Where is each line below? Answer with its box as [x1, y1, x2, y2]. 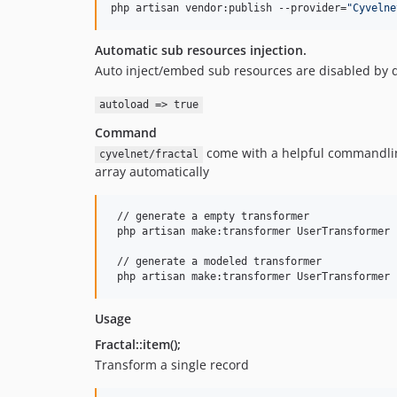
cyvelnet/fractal [98, 148, 198, 161]
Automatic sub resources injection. [95, 42, 307, 59]
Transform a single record [95, 356, 249, 374]
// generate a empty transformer [111, 210, 309, 223]
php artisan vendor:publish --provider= [111, 2, 346, 15]
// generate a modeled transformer [111, 255, 322, 269]
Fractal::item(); [95, 336, 181, 354]
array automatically [95, 163, 209, 181]
